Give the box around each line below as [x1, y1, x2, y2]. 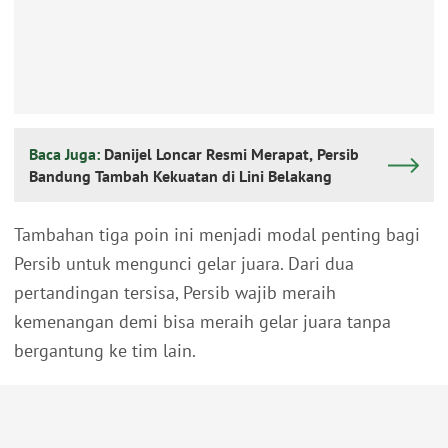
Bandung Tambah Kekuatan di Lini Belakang [29, 166, 332, 187]
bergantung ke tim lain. [14, 339, 196, 363]
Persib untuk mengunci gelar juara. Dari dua [14, 252, 354, 276]
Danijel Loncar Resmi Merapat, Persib [104, 144, 359, 165]
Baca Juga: [29, 144, 104, 165]
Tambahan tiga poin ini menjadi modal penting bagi [14, 223, 420, 247]
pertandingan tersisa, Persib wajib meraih [14, 281, 336, 305]
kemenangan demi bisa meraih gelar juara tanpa [14, 310, 391, 334]
